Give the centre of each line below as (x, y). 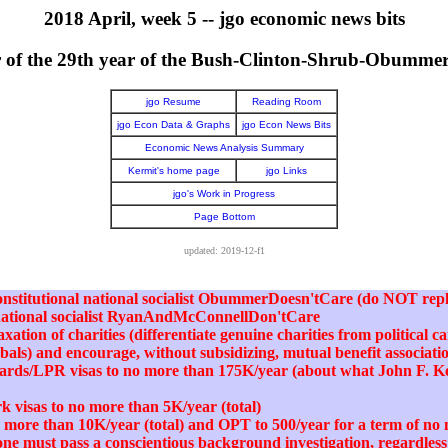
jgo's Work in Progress (224, 194)
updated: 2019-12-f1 (224, 251)
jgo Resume (173, 102)
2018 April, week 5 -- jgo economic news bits (224, 18)
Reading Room (286, 102)
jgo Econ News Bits (286, 125)
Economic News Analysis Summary (224, 148)
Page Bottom (224, 217)
